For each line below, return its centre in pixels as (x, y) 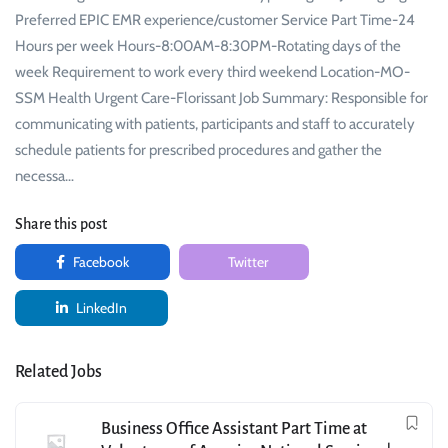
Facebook (99, 262)
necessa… (44, 176)
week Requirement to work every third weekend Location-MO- (212, 72)
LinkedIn (100, 308)
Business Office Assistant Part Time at (234, 429)
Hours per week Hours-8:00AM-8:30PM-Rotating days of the (208, 46)
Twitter (246, 262)
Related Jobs (58, 372)
